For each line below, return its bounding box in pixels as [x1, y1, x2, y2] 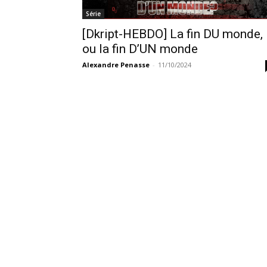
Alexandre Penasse [82, 60, 150, 70]
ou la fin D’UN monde [82, 42, 198, 57]
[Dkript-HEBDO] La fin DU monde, [82, 27, 263, 42]
